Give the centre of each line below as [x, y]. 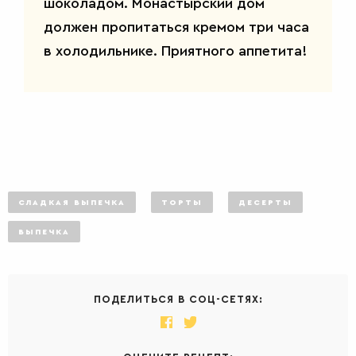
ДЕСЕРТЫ [265, 202]
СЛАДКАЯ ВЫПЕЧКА [72, 202]
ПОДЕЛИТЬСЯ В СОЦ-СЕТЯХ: [178, 300]
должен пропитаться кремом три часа [176, 27]
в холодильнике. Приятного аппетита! [175, 50]
